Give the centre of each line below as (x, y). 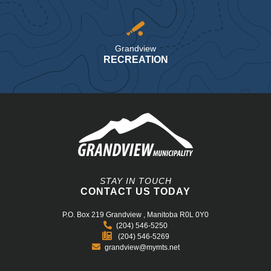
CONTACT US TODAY (135, 192)
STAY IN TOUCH (135, 181)
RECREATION (135, 60)
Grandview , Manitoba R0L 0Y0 (157, 215)
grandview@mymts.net (142, 248)
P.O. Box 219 (83, 215)
